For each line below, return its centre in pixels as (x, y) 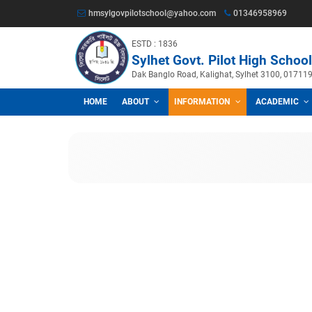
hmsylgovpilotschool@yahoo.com (179, 15)
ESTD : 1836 (182, 52)
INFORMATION (239, 119)
